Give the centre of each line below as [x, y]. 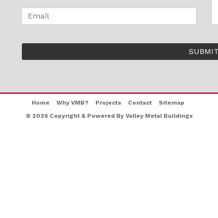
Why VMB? [72, 103]
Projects [108, 103]
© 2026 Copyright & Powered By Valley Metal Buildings [109, 116]
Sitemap [171, 103]
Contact [140, 103]
